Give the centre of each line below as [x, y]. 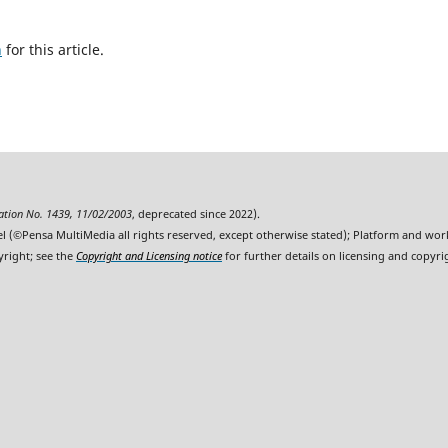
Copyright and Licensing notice [149, 256]
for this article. [53, 50]
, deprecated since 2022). [196, 214]
